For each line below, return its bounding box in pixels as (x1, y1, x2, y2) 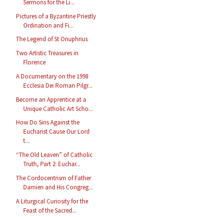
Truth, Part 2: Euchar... (23, 160, 81, 169)
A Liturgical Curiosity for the (16, 197, 89, 205)
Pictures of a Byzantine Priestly (16, 12, 96, 20)
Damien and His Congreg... (23, 183, 93, 191)
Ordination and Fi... (23, 21, 74, 30)
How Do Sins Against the (16, 118, 80, 127)
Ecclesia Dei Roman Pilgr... (23, 81, 93, 90)
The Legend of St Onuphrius (16, 35, 88, 44)
